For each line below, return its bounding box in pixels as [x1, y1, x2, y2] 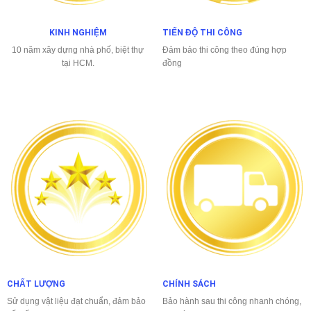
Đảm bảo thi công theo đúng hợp [162, 44, 287, 55]
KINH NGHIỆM [49, 27, 107, 37]
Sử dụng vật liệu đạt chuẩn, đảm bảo [6, 296, 146, 307]
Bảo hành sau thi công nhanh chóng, [162, 296, 301, 307]
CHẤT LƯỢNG [6, 279, 65, 289]
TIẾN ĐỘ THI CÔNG [162, 27, 242, 37]
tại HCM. [61, 58, 94, 68]
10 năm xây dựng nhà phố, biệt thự [12, 44, 144, 55]
